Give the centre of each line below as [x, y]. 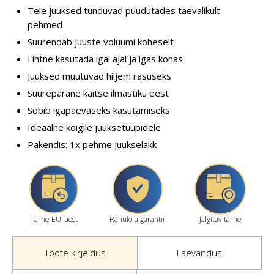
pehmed [45, 24]
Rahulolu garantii [137, 219]
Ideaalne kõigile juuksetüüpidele [94, 127]
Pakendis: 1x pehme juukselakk [92, 144]
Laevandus [199, 252]
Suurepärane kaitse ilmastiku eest [98, 93]
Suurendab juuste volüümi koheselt [101, 41]
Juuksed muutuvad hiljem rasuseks [99, 76]
